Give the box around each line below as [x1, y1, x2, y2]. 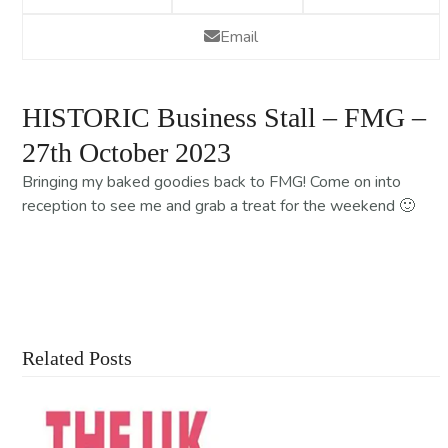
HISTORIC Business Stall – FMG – [22, 101, 427, 133]
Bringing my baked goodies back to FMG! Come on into [22, 170, 402, 193]
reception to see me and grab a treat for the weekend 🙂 [22, 194, 416, 217]
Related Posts [22, 346, 133, 369]
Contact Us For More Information [117, 238, 345, 261]
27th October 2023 [22, 136, 232, 168]
